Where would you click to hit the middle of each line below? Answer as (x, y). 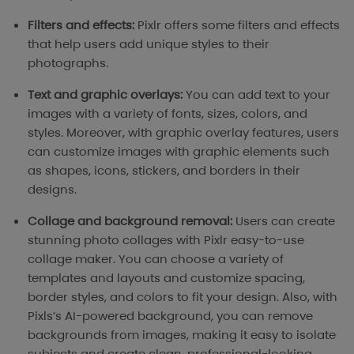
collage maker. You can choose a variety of (156, 259)
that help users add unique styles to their (149, 44)
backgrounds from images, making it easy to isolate (182, 335)
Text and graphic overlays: (107, 95)
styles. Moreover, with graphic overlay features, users (183, 133)
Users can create (284, 221)
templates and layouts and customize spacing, (166, 278)
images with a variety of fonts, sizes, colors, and (168, 114)
